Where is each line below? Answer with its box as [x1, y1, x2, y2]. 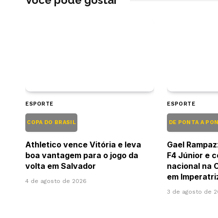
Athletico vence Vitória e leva [25, 139, 141, 149]
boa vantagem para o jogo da [25, 150, 138, 160]
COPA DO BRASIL [25, 119, 78, 126]
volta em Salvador [25, 161, 96, 171]
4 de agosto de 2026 [25, 177, 87, 184]
